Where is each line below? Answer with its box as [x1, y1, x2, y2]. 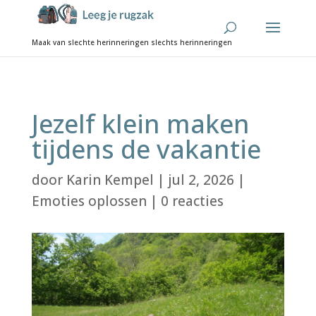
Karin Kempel [66, 171, 154, 189]
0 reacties [160, 192, 224, 210]
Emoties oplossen [31, 192, 147, 210]
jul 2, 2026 [167, 171, 234, 189]
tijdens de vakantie [31, 132, 261, 166]
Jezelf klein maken [31, 107, 250, 141]
